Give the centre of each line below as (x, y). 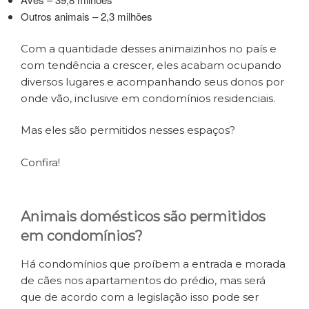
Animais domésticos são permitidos (143, 217)
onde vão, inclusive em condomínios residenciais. (148, 98)
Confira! (40, 162)
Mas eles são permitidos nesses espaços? (128, 130)
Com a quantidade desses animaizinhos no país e (149, 48)
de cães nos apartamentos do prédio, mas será (143, 281)
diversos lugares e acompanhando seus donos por (152, 81)
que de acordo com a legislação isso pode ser (140, 297)
